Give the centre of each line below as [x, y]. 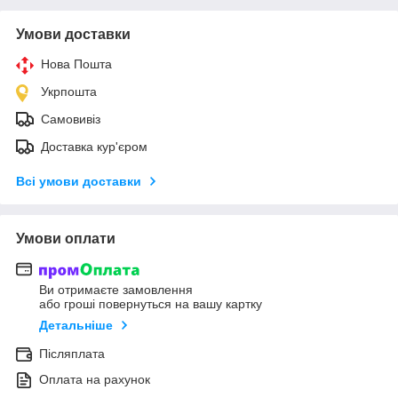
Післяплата [72, 354]
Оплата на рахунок [95, 380]
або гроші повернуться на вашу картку [151, 304]
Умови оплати [66, 238]
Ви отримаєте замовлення [116, 290]
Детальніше [76, 326]
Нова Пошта [76, 64]
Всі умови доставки [79, 181]
